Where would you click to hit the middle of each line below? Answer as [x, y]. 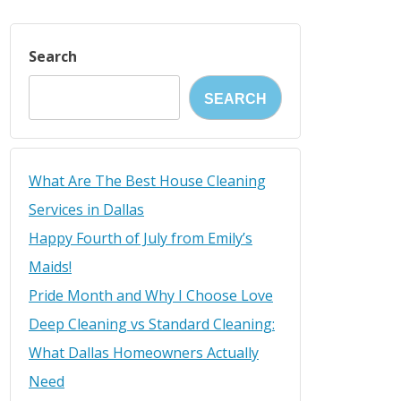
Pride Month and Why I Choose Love [151, 295]
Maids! [50, 266]
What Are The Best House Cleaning [147, 180]
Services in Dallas [86, 209]
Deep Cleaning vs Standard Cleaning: [152, 324]
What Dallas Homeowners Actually [144, 352]
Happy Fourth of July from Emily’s [141, 238]
